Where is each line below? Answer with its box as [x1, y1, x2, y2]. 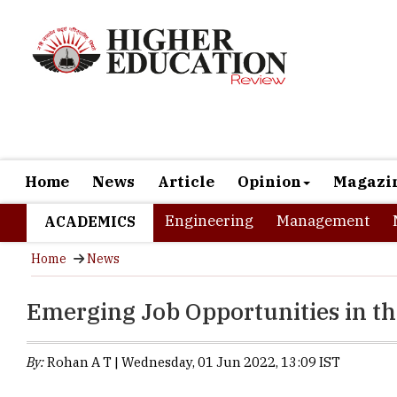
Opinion [237, 119, 301, 138]
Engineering [165, 158, 253, 177]
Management [276, 158, 370, 177]
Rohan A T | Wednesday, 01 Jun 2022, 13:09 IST [44, 300, 340, 317]
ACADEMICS [44, 160, 136, 177]
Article [158, 119, 214, 138]
